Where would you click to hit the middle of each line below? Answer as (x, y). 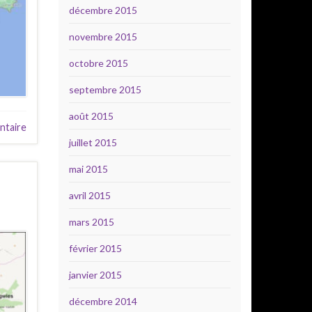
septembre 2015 (105, 89)
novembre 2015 (103, 37)
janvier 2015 (95, 275)
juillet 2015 (93, 142)
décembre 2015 (103, 10)
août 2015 (91, 116)
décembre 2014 (103, 301)
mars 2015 (91, 222)
